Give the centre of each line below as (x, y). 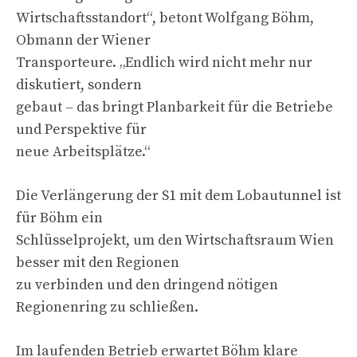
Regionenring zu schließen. (107, 307)
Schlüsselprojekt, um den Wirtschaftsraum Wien (175, 240)
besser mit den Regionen (98, 262)
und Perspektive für (81, 129)
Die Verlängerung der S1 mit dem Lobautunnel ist (178, 195)
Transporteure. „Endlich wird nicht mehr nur (164, 62)
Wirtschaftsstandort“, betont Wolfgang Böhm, (165, 18)
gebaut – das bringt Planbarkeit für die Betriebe (175, 107)
